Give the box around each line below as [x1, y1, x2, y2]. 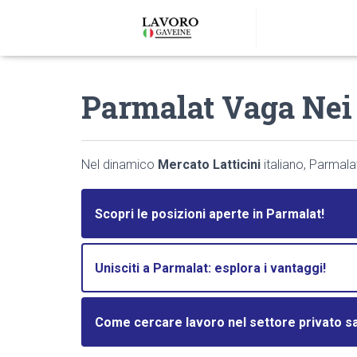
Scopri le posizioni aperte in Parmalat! [95, 206, 324, 222]
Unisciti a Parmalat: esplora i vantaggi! [95, 260, 326, 276]
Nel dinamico [81, 157, 158, 172]
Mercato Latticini [158, 157, 261, 172]
